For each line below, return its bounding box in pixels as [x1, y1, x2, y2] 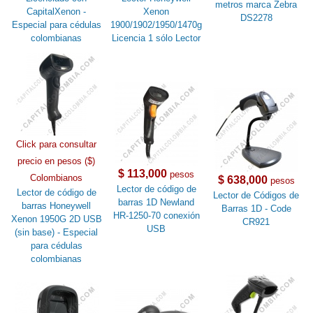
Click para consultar [16, 138, 97, 150]
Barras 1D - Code [221, 203, 291, 214]
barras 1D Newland [118, 196, 195, 208]
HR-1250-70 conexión [112, 210, 200, 221]
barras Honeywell [22, 200, 92, 211]
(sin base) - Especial [15, 226, 99, 238]
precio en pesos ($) [17, 155, 96, 166]
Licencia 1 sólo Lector [112, 32, 201, 43]
